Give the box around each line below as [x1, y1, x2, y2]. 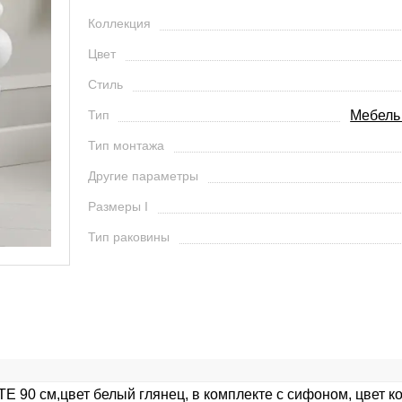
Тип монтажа [87, 138, 164, 153]
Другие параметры [87, 169, 198, 184]
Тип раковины [87, 230, 170, 245]
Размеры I [87, 199, 148, 214]
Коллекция [87, 16, 151, 31]
